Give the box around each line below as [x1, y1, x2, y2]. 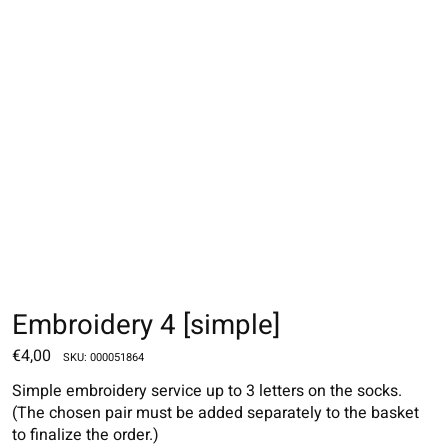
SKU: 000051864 [63, 349, 144, 367]
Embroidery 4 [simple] [12, 304, 280, 346]
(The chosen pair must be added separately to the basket [12, 401, 419, 426]
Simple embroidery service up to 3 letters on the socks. [12, 379, 402, 404]
